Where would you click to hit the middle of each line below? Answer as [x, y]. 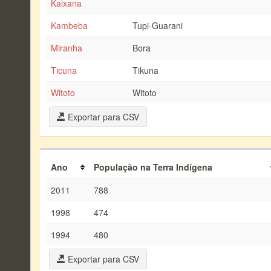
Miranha [67, 48]
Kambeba [69, 25]
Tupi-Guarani [158, 25]
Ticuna [64, 70]
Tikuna [145, 70]
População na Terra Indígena [153, 167]
